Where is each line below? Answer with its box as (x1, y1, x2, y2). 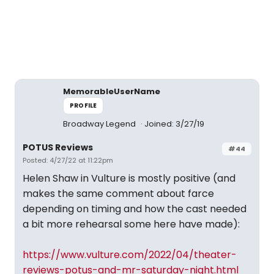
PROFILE (70, 101, 97, 110)
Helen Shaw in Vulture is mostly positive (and (23, 171, 235, 185)
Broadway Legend (63, 118, 138, 130)
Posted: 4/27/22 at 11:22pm (23, 155, 113, 165)
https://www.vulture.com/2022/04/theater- (23, 248, 237, 262)
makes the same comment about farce (23, 187, 214, 201)
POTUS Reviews (23, 141, 93, 154)
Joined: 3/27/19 (144, 118, 204, 130)
